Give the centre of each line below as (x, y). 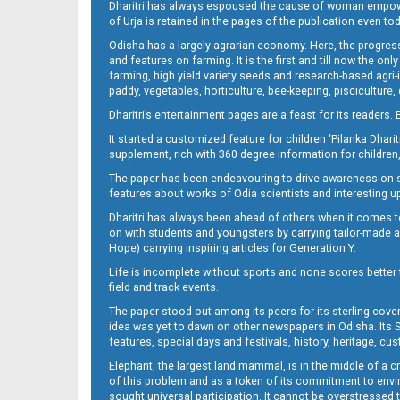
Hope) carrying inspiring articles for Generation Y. (233, 248)
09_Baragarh (165, 46)
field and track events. (164, 287)
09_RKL (165, 220)
